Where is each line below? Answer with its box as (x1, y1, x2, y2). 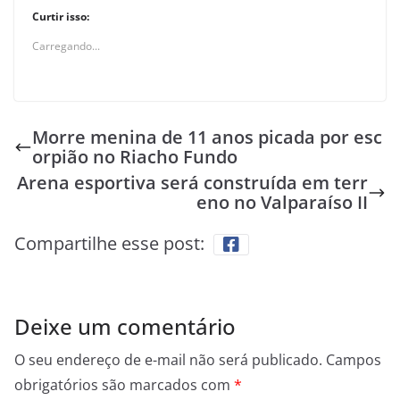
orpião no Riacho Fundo (32, 144, 237, 169)
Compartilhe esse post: (14, 230, 204, 255)
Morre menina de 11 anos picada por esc (32, 124, 382, 149)
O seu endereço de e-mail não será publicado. (14, 349, 322, 370)
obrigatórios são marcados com (14, 374, 234, 395)
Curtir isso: (32, 8, 89, 24)
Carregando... (32, 37, 100, 54)
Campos (326, 349, 381, 370)
